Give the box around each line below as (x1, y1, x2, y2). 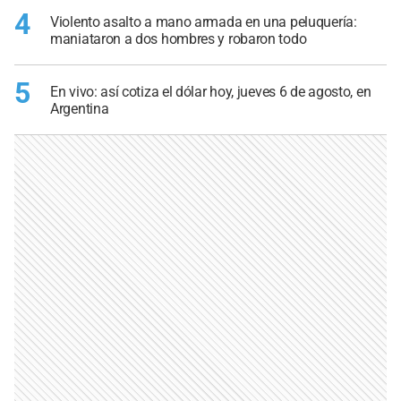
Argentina (50, 99, 109, 117)
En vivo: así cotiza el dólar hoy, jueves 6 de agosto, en (50, 82, 371, 100)
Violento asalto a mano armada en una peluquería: (50, 13, 357, 31)
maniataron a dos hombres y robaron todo (50, 30, 307, 48)
